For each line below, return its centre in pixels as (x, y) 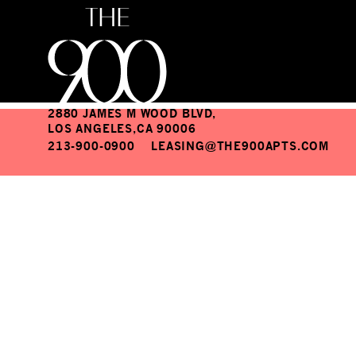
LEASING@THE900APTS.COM (240, 146)
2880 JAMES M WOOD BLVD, (132, 114)
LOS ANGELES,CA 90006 (122, 129)
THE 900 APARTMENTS (140, 86)
